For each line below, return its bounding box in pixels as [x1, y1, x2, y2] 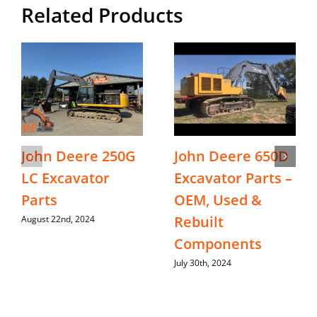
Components [174, 234, 262, 254]
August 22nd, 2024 [21, 213, 95, 226]
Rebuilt [174, 212, 224, 232]
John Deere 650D [174, 146, 289, 166]
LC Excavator [21, 168, 110, 188]
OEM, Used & [174, 190, 262, 210]
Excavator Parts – [174, 168, 292, 188]
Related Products [21, 1, 183, 29]
